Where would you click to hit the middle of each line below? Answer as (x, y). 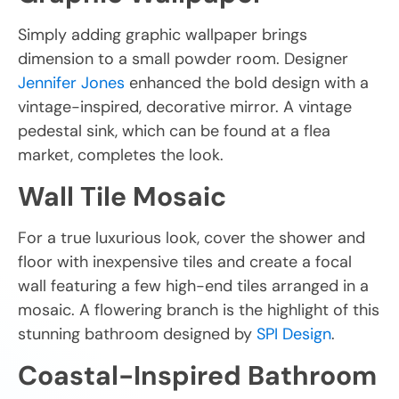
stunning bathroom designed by (137, 334)
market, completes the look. (121, 155)
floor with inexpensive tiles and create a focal (185, 261)
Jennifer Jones (71, 82)
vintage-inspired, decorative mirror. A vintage (185, 106)
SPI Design (294, 334)
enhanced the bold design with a (247, 82)
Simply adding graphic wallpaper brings (163, 34)
